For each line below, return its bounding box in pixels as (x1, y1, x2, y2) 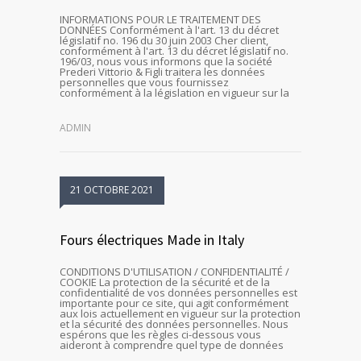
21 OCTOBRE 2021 (70, 182, 154, 197)
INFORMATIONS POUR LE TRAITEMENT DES (60, 11, 261, 27)
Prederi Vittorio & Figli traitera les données (60, 64, 265, 79)
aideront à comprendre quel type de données (60, 337, 284, 352)
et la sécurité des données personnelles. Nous (60, 316, 288, 331)
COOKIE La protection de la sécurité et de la (60, 274, 270, 289)
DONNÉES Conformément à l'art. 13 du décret (60, 22, 279, 37)
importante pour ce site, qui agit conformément (60, 295, 288, 310)
